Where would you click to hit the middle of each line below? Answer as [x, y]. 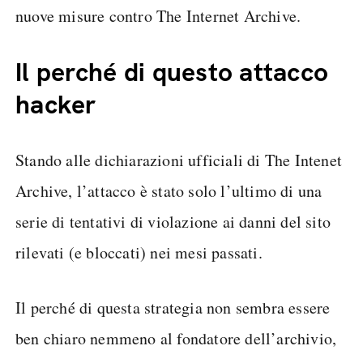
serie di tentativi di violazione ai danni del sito [173, 222]
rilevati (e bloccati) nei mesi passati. [139, 252]
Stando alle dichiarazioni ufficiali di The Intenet [179, 160]
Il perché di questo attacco [172, 72]
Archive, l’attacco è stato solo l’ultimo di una [169, 191]
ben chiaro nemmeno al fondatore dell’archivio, [176, 338]
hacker [56, 105]
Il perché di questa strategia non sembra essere [173, 307]
